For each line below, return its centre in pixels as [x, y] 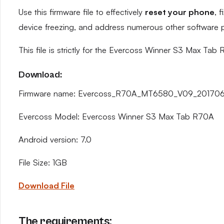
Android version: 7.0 [55, 139]
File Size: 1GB [43, 162]
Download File [46, 185]
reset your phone [180, 12]
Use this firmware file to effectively [82, 12]
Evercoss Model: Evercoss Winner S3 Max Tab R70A [116, 116]
